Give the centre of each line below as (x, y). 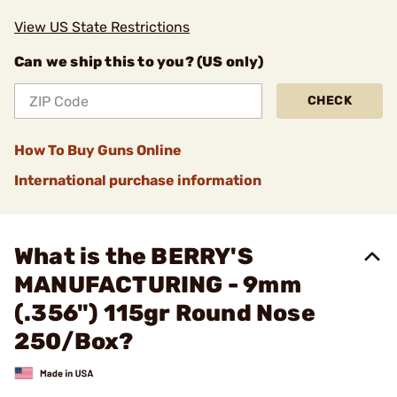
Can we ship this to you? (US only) (139, 62)
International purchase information (138, 180)
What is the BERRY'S (134, 257)
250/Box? (74, 342)
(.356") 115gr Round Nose (165, 313)
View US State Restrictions (102, 27)
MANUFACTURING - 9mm (158, 285)
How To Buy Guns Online (98, 150)
